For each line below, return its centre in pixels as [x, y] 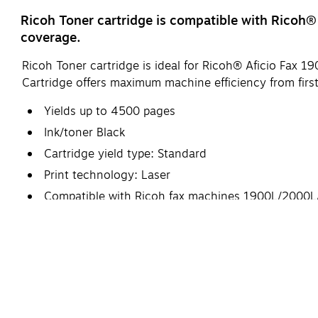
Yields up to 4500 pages [110, 111]
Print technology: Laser [107, 175]
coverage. [51, 37]
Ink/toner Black [84, 132]
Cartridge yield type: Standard [125, 154]
